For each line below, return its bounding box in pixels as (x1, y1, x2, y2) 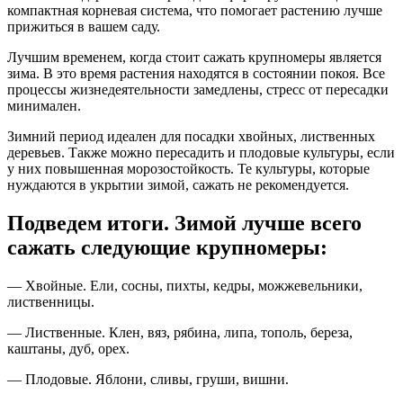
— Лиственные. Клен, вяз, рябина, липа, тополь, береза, (7, 325, 353, 340)
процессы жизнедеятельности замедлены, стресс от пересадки (7, 82, 389, 98)
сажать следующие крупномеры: (7, 236, 327, 260)
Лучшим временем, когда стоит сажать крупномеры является (7, 49, 381, 66)
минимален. (7, 98, 81, 114)
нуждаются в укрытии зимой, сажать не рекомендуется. (7, 177, 349, 193)
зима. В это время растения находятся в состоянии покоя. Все (7, 66, 385, 82)
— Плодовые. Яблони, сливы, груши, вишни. (7, 372, 289, 387)
